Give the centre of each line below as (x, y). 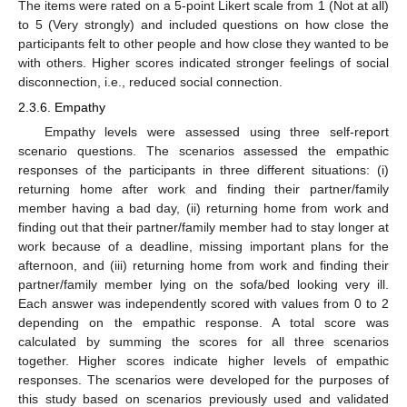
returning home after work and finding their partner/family (203, 189)
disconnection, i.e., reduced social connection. (150, 81)
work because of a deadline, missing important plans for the (203, 246)
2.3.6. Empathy (62, 107)
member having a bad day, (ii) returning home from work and (203, 208)
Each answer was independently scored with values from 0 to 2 (203, 303)
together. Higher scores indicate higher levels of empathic (203, 360)
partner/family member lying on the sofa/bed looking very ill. (203, 284)
